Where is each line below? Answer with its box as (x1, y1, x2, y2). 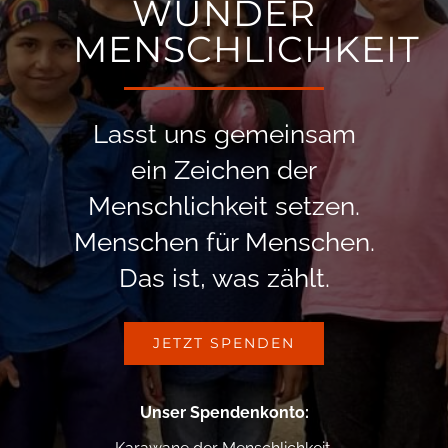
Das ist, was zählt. (118, 262, 330, 293)
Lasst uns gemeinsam (92, 118, 356, 149)
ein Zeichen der (131, 154, 317, 185)
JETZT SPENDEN (153, 333, 295, 352)
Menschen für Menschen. (73, 226, 375, 257)
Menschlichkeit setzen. (88, 190, 360, 221)
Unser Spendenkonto (139, 402, 305, 422)
